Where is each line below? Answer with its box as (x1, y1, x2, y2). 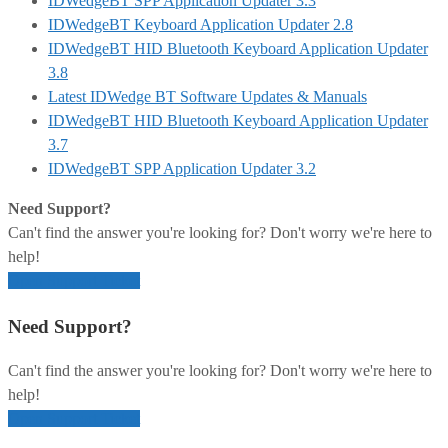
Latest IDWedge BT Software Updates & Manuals (48, 87, 367, 105)
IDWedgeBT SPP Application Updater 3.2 (48, 159, 316, 177)
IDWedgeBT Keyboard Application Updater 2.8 (48, 15, 353, 33)
